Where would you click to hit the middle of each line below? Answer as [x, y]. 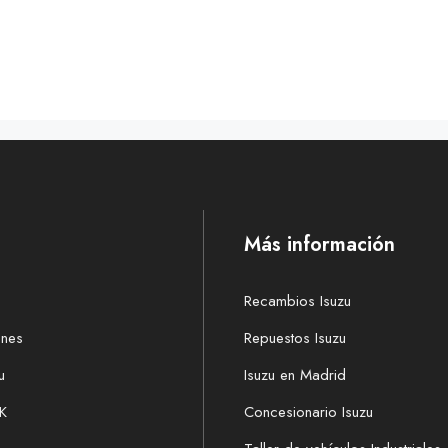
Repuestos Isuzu [295, 338]
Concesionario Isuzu [308, 412]
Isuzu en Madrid [295, 375]
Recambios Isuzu [297, 301]
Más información [319, 245]
